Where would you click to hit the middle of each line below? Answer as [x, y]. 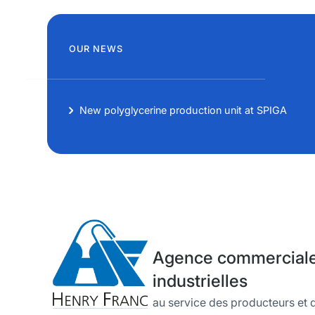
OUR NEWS [96, 49]
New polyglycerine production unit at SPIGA [184, 110]
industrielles [200, 281]
